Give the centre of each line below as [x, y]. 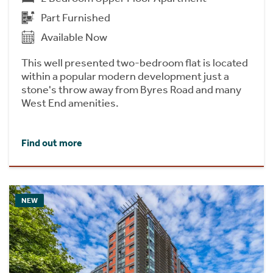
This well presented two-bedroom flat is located [135, 62]
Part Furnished [76, 17]
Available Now [74, 37]
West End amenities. [70, 103]
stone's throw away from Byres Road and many [131, 89]
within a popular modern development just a [125, 76]
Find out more [52, 143]
